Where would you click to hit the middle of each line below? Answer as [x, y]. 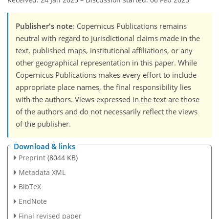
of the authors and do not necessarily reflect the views [107, 112]
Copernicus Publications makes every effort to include [106, 75]
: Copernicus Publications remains [130, 26]
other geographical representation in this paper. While [106, 63]
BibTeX [30, 187]
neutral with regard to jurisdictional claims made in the [108, 38]
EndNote [33, 201]
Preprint [32, 157]
